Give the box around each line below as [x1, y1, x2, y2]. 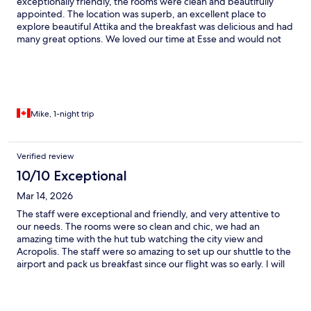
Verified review [17, 151, 74, 162]
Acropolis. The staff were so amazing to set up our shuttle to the [17, 245, 291, 258]
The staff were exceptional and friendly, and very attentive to [17, 208, 280, 221]
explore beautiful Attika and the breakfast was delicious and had [17, 20, 293, 33]
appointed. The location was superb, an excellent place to [17, 8, 266, 21]
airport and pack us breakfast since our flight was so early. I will [17, 258, 285, 271]
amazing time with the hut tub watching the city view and [17, 233, 263, 246]
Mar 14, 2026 [17, 190, 73, 203]
